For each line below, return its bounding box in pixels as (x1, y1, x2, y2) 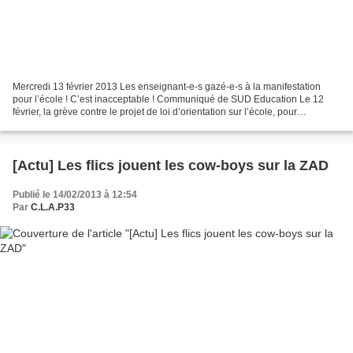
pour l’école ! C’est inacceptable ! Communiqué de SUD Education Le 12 (13, 93, 324, 105)
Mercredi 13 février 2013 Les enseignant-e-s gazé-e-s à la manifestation (13, 80, 321, 92)
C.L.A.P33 (31, 201, 75, 213)
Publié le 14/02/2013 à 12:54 (13, 188, 137, 200)
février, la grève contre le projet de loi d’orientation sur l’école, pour (13, 106, 297, 117)
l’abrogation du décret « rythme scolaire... (13, 118, 189, 130)
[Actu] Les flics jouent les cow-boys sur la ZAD (13, 157, 329, 173)
